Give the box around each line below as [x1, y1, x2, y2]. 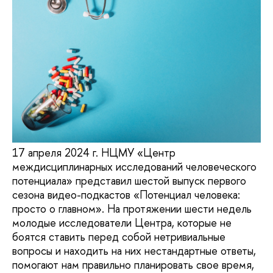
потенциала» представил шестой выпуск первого [12, 173, 246, 189]
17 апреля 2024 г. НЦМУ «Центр [12, 145, 175, 161]
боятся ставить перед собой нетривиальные [12, 229, 225, 245]
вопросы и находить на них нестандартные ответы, [12, 243, 256, 259]
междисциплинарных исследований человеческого [12, 159, 257, 175]
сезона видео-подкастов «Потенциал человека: [12, 187, 240, 203]
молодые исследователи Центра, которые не [12, 215, 232, 231]
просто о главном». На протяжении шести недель [12, 201, 252, 217]
